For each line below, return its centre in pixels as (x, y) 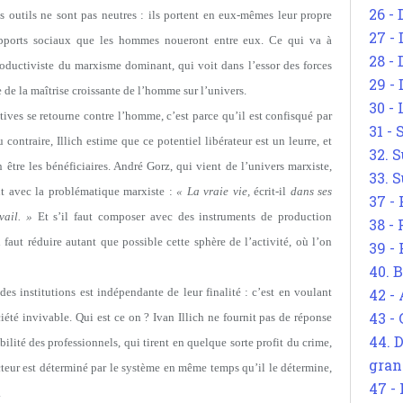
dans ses (311, 191)
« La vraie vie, (213, 191)
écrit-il (270, 191)
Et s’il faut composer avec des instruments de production (182, 216)
